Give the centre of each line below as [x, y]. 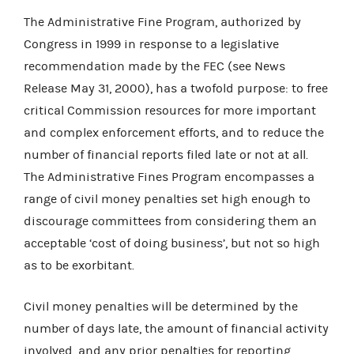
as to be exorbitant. [79, 265]
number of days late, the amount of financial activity [176, 328]
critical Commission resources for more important [170, 110]
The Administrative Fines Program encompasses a [169, 177]
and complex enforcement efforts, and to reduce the [174, 132]
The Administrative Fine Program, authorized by [162, 22]
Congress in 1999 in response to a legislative [151, 44]
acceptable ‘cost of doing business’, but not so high [172, 243]
